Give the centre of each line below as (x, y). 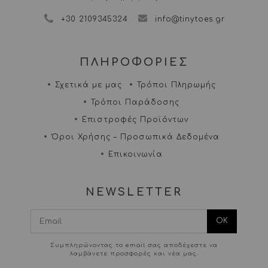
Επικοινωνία (135, 154)
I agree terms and (189, 214)
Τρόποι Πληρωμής (176, 85)
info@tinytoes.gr (190, 19)
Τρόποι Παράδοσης (135, 102)
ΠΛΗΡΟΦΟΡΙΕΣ (134, 62)
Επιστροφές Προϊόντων (135, 119)
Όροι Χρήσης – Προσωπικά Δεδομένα (135, 137)
